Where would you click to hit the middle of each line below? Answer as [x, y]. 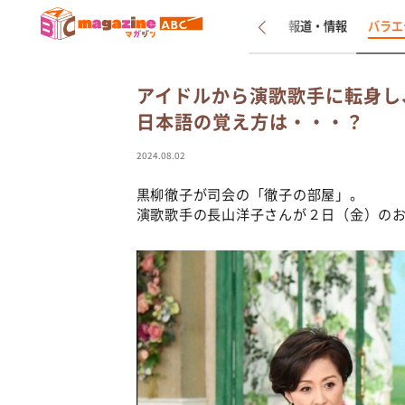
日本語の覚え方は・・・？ [250, 121]
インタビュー [233, 25]
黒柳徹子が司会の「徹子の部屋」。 [250, 194]
